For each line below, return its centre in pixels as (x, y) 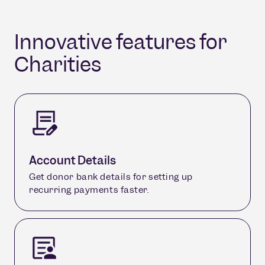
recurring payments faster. (89, 190)
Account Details (73, 161)
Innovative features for (121, 42)
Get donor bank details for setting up (111, 177)
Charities (58, 65)
